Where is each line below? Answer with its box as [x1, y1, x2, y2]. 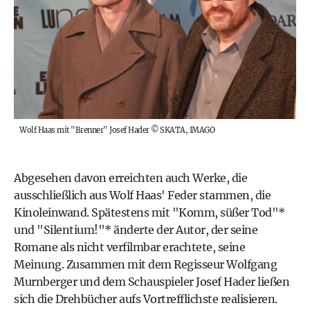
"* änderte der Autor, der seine [98, 222, 257, 237]
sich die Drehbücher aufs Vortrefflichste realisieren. [14, 291, 277, 306]
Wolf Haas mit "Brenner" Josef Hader [19, 125, 149, 135]
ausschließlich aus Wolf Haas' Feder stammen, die [14, 188, 271, 202]
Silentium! [43, 222, 98, 237]
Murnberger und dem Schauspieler [14, 274, 196, 289]
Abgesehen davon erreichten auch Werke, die [14, 170, 247, 185]
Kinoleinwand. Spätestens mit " [14, 205, 179, 219]
